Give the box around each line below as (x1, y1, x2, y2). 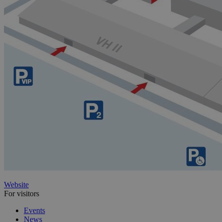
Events (24, 206, 45, 215)
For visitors (4, 189, 39, 198)
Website (4, 180, 29, 189)
